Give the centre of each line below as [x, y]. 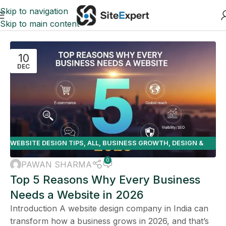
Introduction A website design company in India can [109, 208]
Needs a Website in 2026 [77, 194]
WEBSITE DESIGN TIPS [47, 143]
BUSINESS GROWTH [135, 143]
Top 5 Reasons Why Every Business [105, 179]
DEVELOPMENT [35, 156]
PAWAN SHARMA [56, 164]
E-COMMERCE [86, 156]
